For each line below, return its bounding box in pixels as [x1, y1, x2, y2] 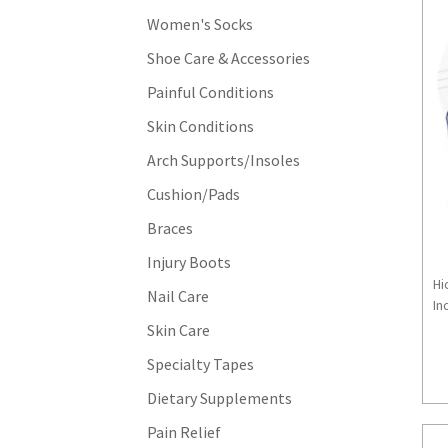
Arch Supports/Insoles [147, 149, 300, 170]
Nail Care [147, 285, 209, 306]
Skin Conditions [147, 115, 254, 136]
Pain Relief [147, 421, 221, 442]
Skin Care [147, 319, 210, 340]
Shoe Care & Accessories [147, 47, 310, 68]
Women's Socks [147, 13, 253, 34]
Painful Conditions [147, 81, 274, 102]
